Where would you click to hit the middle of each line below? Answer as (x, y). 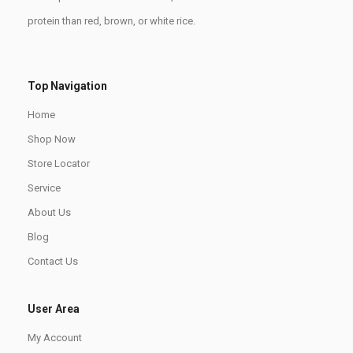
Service (44, 188)
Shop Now (52, 139)
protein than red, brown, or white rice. (111, 20)
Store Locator (59, 163)
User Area (54, 308)
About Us (49, 212)
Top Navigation (67, 85)
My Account (55, 337)
